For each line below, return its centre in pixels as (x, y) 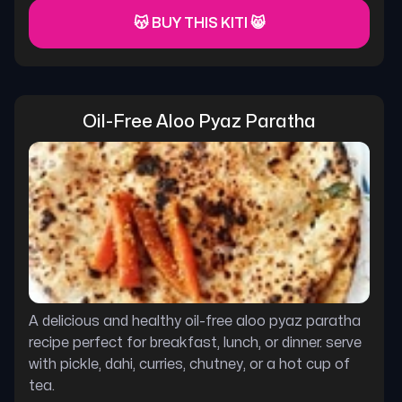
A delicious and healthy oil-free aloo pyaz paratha (195, 321)
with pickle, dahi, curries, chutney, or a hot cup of (189, 364)
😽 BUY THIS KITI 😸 (199, 23)
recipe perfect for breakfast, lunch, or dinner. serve (195, 343)
